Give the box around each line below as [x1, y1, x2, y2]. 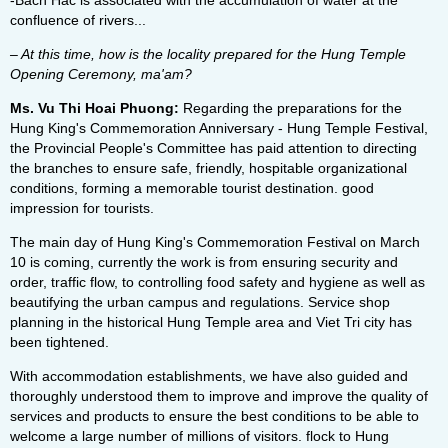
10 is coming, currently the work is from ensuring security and [10, 254, 398, 270]
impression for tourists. [10, 200, 154, 216]
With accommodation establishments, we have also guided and [10, 368, 408, 384]
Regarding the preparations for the [179, 100, 402, 116]
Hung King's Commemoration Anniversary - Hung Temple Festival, [10, 120, 428, 136]
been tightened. [10, 334, 109, 350]
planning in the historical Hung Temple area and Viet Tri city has [10, 314, 412, 330]
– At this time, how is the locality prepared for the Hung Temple [10, 46, 406, 62]
